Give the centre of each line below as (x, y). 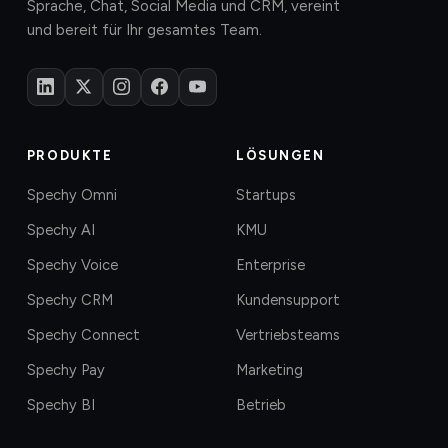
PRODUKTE (69, 155)
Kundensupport (288, 299)
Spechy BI (60, 404)
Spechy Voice (72, 264)
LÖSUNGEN (280, 155)
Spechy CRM (69, 299)
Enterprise (270, 264)
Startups (266, 194)
